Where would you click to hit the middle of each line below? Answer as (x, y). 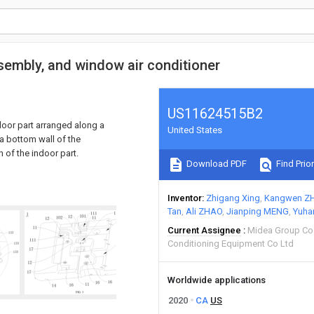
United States (195, 130)
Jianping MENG (258, 211)
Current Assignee (204, 230)
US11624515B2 (215, 114)
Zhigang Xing (233, 198)
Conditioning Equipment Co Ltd (231, 244)
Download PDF (216, 164)
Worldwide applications (217, 280)
